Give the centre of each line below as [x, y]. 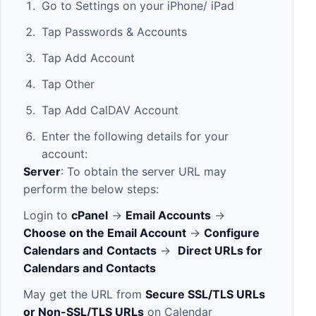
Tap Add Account [88, 57]
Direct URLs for [220, 250]
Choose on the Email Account [105, 232]
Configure [232, 232]
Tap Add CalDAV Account [110, 110]
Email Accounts [168, 215]
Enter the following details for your [135, 136]
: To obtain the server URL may [144, 171]
